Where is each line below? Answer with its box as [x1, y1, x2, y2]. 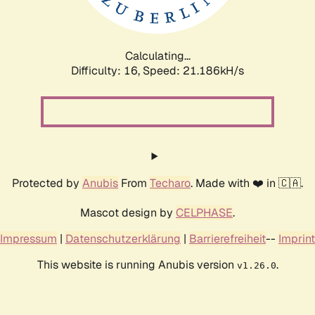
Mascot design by [80, 205, 176, 220]
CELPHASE [176, 205, 233, 220]
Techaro [150, 175, 191, 191]
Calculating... [124, 48, 191, 63]
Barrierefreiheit [189, 231, 266, 246]
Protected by [12, 175, 82, 191]
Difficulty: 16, [71, 63, 143, 78]
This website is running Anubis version [37, 257, 237, 272]
